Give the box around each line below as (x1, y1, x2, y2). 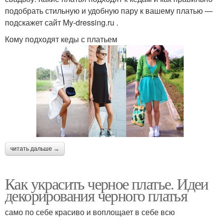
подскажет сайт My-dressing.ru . (5, 17, 118, 28)
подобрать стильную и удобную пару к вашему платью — (5, 5, 213, 17)
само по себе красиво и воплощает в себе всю (5, 206, 175, 218)
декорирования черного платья (5, 185, 188, 206)
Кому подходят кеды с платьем (5, 33, 117, 45)
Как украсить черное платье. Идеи (5, 173, 208, 194)
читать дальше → (10, 145, 59, 153)
